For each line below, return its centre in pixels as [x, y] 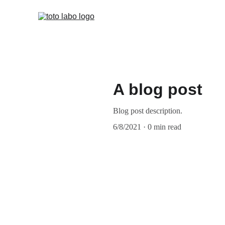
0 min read [164, 127]
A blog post [158, 89]
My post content [70, 204]
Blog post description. [148, 111]
